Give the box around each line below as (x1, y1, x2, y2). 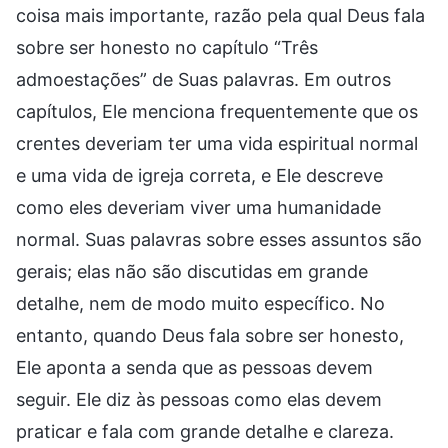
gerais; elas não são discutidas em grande (16, 260, 368, 282)
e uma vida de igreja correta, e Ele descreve (16, 164, 383, 186)
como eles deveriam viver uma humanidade (16, 196, 381, 218)
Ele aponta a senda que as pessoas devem (16, 356, 373, 378)
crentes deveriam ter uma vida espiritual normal (16, 132, 418, 154)
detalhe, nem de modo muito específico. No (16, 292, 385, 314)
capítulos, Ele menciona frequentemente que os (16, 100, 418, 122)
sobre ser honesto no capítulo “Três (16, 36, 318, 58)
